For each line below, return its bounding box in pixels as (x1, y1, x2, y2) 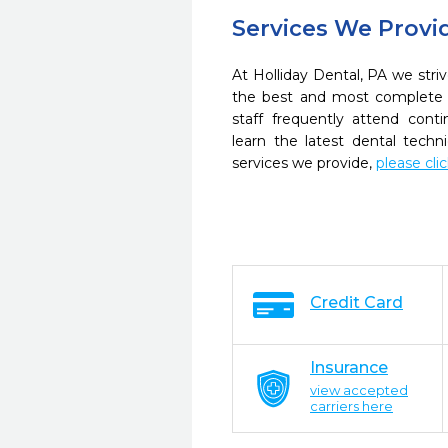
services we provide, (232, 154, 376, 172)
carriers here (310, 398, 393, 414)
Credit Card (310, 293, 403, 312)
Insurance (310, 358, 388, 377)
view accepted (310, 382, 408, 398)
